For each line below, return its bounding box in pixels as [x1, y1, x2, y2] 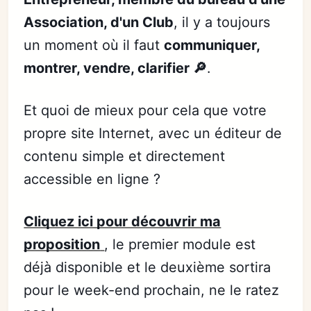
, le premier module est [104, 236, 256, 253]
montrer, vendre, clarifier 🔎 [24, 60, 208, 76]
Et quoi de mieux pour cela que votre [24, 102, 267, 119]
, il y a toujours [174, 14, 271, 31]
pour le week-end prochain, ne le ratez [24, 282, 280, 299]
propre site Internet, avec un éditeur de [24, 125, 283, 142]
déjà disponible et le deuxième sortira [24, 259, 271, 276]
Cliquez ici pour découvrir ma [24, 213, 221, 230]
